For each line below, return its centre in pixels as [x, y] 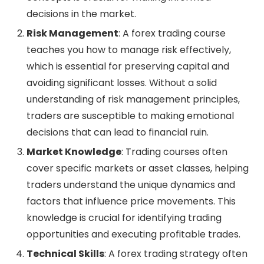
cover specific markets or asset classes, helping [138, 168]
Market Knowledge [74, 151]
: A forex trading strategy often [176, 253]
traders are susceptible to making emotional [130, 115]
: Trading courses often [174, 151]
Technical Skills [65, 253]
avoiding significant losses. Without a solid [122, 82]
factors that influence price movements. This [131, 201]
